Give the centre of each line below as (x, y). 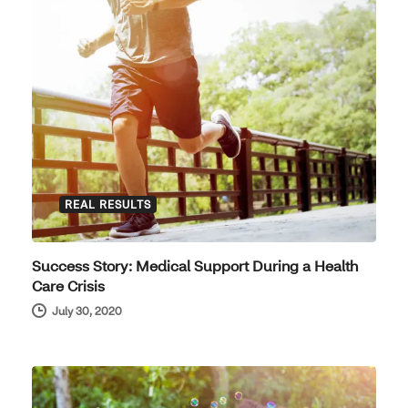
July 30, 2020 (87, 311)
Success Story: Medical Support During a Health (195, 266)
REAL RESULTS (108, 205)
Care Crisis (68, 286)
